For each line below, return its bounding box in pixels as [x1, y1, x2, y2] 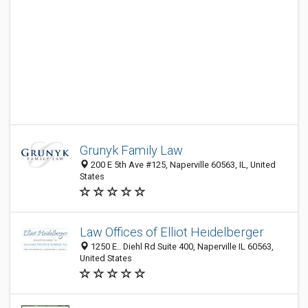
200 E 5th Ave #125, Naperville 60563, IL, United [89, 159, 276, 170]
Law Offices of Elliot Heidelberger [80, 225, 264, 239]
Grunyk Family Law [80, 143, 183, 157]
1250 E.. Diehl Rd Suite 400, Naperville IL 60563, [89, 241, 274, 252]
